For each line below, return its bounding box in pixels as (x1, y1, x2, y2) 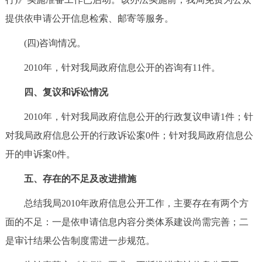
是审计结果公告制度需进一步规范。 (5, 235, 155, 246)
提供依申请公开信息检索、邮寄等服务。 (5, 13, 174, 23)
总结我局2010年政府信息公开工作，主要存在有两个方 (5, 198, 249, 208)
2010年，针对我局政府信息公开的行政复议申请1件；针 (5, 111, 253, 122)
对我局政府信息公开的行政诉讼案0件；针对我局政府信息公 (5, 130, 253, 140)
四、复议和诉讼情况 (5, 87, 108, 97)
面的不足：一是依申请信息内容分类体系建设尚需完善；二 (5, 216, 249, 227)
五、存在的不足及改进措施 (5, 173, 136, 184)
